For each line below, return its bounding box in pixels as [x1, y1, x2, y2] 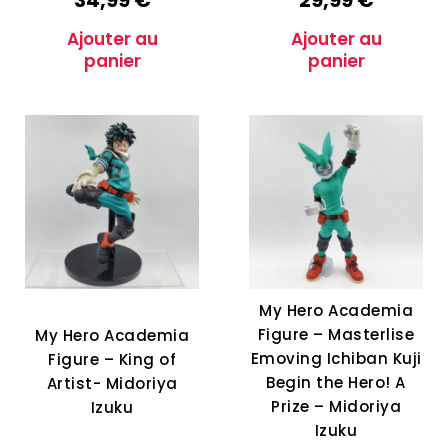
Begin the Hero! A [266, 372, 406, 394]
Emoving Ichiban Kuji [250, 348, 422, 370]
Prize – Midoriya [271, 396, 401, 418]
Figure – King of [48, 349, 176, 371]
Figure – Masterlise [257, 324, 415, 346]
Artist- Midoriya [46, 373, 178, 395]
